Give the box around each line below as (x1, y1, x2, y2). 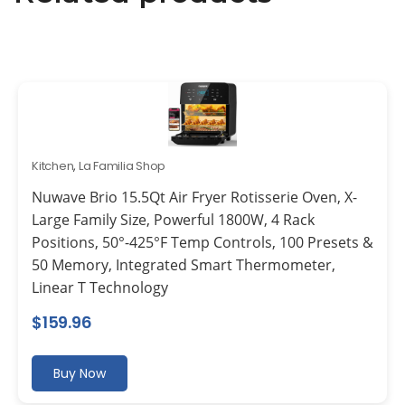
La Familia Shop (78, 157, 166, 175)
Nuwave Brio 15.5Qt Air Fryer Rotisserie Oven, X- (32, 187, 357, 208)
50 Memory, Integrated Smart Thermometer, (32, 255, 335, 276)
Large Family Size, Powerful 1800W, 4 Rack (32, 210, 315, 231)
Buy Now (53, 364, 106, 383)
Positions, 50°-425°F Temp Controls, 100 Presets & (32, 232, 373, 253)
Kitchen (32, 157, 74, 175)
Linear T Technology (32, 278, 168, 298)
